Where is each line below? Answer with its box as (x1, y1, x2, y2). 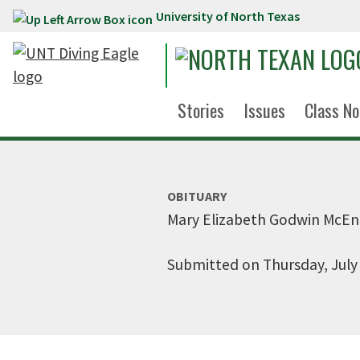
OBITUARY (167, 188, 227, 204)
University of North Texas (156, 8, 300, 24)
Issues (243, 97, 285, 123)
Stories (178, 97, 224, 123)
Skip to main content (8, 10, 149, 29)
